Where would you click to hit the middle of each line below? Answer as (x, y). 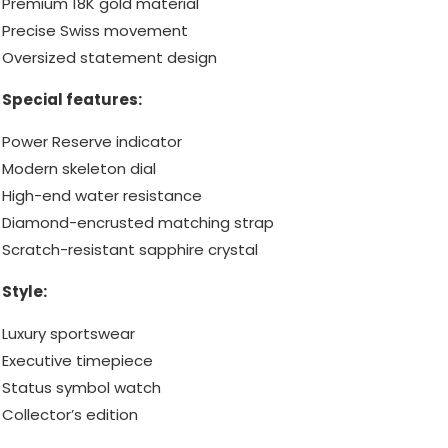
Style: (24, 292)
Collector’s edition (70, 415)
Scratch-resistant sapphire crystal (130, 250)
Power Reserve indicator (92, 142)
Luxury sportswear (68, 334)
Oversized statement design (109, 58)
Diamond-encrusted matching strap (138, 223)
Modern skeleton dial (79, 169)
